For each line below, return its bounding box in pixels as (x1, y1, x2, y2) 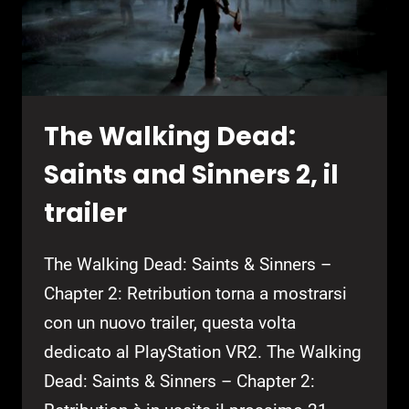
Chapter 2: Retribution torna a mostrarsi (44, 283, 347, 305)
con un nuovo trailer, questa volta (44, 312, 296, 334)
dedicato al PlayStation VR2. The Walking (44, 341, 362, 363)
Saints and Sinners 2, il (44, 157, 339, 194)
